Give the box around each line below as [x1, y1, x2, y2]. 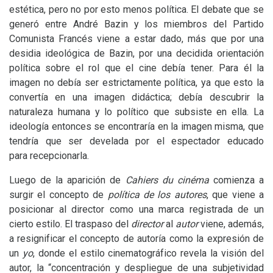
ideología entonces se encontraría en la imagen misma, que [9, 121, 264, 132]
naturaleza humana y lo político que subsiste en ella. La [9, 106, 264, 118]
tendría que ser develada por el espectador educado [9, 135, 264, 147]
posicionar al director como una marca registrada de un [9, 204, 264, 215]
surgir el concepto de [9, 189, 108, 200]
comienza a [208, 174, 264, 186]
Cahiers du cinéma [125, 174, 209, 186]
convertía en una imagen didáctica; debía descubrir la [9, 91, 264, 103]
